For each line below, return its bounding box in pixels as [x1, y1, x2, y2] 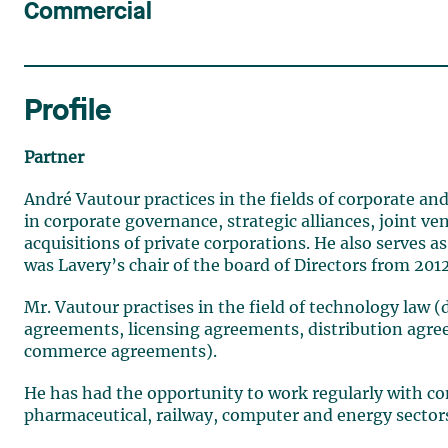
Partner [24, 150, 84, 166]
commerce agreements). [24, 344, 217, 360]
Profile [24, 97, 112, 127]
